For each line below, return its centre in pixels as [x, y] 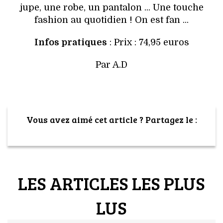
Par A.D [111, 65]
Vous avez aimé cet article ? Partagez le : [111, 119]
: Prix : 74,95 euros [148, 42]
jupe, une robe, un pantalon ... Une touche [111, 7]
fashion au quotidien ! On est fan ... [111, 20]
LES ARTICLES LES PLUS [111, 183]
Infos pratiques [70, 42]
